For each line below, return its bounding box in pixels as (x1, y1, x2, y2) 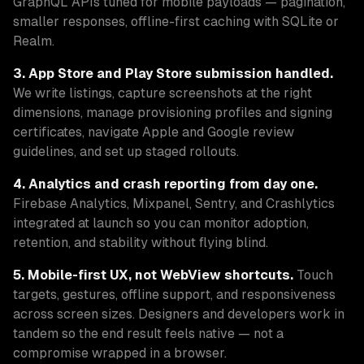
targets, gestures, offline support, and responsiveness (13, 287, 336, 302)
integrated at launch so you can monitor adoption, (13, 215, 309, 231)
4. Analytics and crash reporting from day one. (13, 176, 318, 192)
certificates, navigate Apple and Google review (13, 124, 294, 140)
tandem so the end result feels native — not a (13, 326, 284, 341)
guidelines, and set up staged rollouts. (13, 144, 239, 159)
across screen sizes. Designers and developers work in (13, 306, 344, 322)
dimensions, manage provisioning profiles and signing (13, 105, 332, 120)
